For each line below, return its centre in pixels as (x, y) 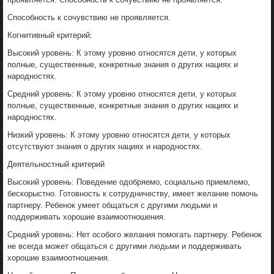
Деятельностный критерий (56, 164)
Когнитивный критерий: (50, 35)
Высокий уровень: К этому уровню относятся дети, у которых (122, 53)
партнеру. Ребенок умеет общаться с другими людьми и (112, 205)
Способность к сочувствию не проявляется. (89, 17)
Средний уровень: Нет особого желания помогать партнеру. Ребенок (135, 234)
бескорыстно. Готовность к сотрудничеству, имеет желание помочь (133, 193)
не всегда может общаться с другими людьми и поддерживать (124, 246)
